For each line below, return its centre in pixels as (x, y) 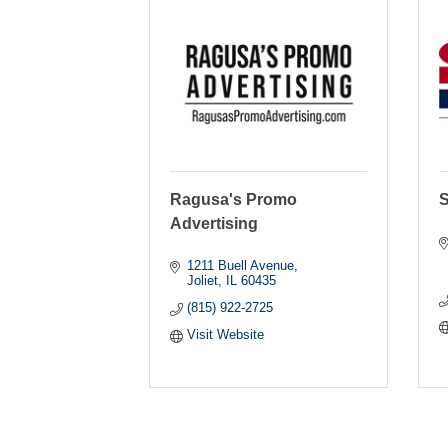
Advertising (214, 223)
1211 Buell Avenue (240, 265)
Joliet (202, 280)
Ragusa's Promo (234, 199)
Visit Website (225, 334)
